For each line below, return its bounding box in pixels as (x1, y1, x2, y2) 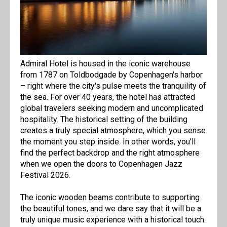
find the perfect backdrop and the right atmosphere (20, 148, 200, 158)
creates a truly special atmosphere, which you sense (20, 126, 206, 136)
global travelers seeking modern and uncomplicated (20, 103, 203, 113)
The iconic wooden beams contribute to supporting (20, 193, 200, 203)
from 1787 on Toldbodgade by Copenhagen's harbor (20, 70, 203, 80)
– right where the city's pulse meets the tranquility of (20, 81, 206, 91)
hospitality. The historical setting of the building (20, 115, 187, 125)
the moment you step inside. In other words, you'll (20, 137, 196, 147)
